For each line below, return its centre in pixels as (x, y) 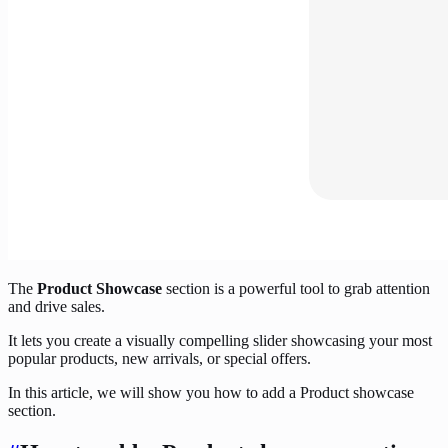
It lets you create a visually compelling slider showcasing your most (220, 340)
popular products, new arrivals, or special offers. (159, 358)
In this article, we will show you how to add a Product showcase (211, 392)
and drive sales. (56, 306)
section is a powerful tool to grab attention (296, 288)
